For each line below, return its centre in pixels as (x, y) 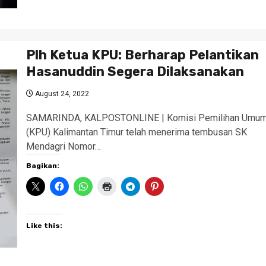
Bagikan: (42, 166)
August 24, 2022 (61, 94)
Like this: (44, 226)
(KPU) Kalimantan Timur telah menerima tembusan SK (136, 132)
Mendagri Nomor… (63, 146)
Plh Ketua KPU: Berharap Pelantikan (142, 55)
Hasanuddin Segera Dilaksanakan (135, 72)
